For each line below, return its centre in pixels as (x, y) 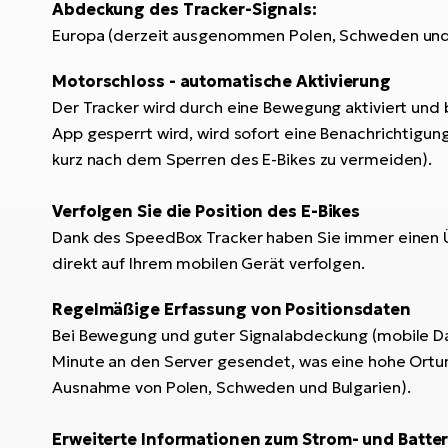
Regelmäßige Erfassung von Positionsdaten (231, 308)
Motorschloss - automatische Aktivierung (222, 80)
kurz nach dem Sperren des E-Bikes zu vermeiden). (242, 158)
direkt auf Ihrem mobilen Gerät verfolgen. (208, 262)
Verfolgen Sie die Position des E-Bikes (206, 210)
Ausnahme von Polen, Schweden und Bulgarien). (231, 386)
